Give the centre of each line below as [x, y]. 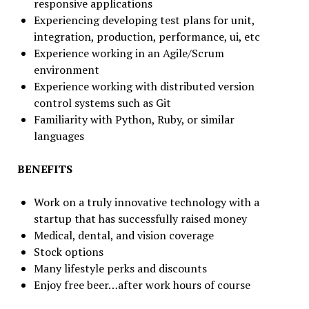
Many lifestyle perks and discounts [120, 268]
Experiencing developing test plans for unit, [144, 20]
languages [59, 136]
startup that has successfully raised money [140, 219]
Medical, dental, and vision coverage [123, 235]
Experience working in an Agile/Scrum [129, 53]
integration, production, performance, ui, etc [147, 37]
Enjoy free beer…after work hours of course [142, 285]
